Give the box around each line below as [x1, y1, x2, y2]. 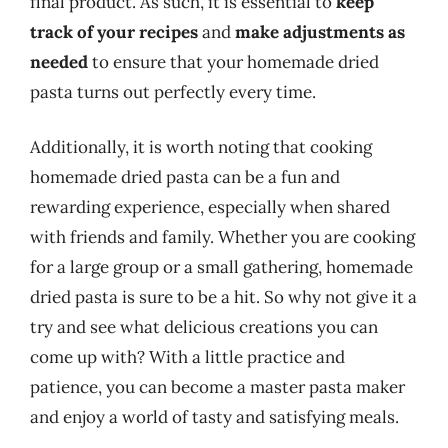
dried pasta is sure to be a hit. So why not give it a [30, 286, 417, 308]
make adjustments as [235, 20, 405, 43]
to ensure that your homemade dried [88, 50, 379, 73]
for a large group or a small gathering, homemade [30, 256, 413, 278]
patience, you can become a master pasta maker [30, 376, 405, 398]
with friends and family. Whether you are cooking [30, 226, 415, 248]
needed [30, 50, 88, 73]
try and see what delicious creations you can [30, 316, 378, 338]
